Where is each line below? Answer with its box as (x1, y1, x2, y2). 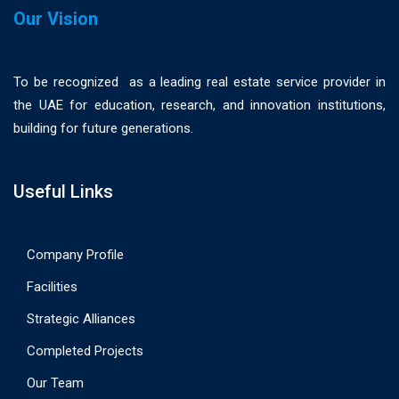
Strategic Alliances (27, 311, 135, 327)
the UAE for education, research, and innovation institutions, (13, 97, 386, 113)
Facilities (27, 279, 77, 295)
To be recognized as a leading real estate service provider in (13, 74, 386, 90)
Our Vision (13, 8, 98, 29)
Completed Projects (27, 343, 143, 359)
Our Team (27, 375, 84, 391)
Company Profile (27, 247, 124, 263)
